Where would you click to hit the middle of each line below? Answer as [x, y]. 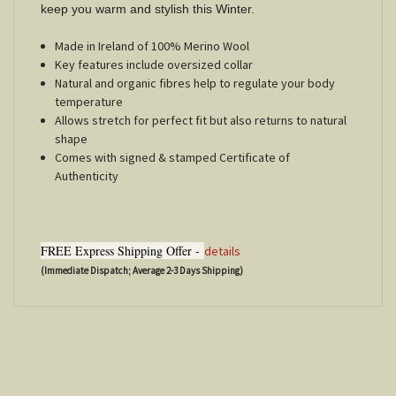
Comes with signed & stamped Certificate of [173, 157]
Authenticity [87, 175]
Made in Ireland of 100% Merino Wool [154, 46]
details [222, 251]
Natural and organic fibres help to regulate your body [195, 83]
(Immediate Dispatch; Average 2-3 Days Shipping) [142, 270]
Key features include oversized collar [154, 64]
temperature [89, 101]
